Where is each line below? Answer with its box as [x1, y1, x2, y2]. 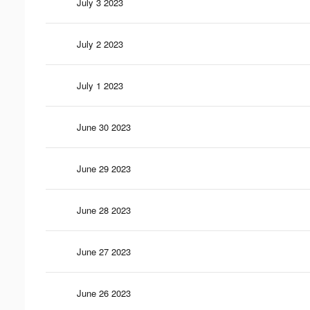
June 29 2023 [77, 161, 131, 175]
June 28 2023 [77, 203, 131, 217]
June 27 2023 [77, 244, 131, 258]
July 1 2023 [77, 78, 123, 92]
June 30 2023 [77, 120, 131, 134]
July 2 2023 [77, 37, 123, 51]
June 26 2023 [77, 286, 131, 300]
